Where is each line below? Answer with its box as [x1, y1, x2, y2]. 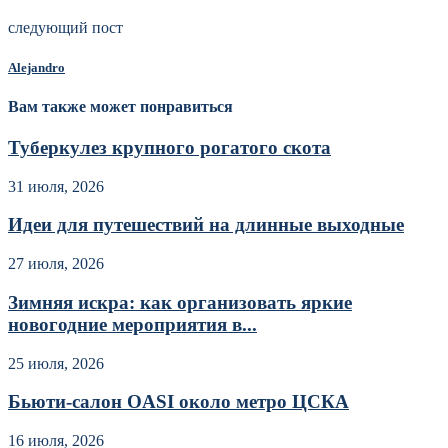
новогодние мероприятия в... [8, 313, 257, 335]
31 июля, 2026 [8, 177, 104, 195]
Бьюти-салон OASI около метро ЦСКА [8, 391, 349, 413]
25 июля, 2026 [8, 354, 104, 372]
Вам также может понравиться [8, 97, 233, 115]
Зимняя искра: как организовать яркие [8, 291, 352, 313]
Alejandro [8, 59, 65, 75]
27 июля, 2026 [8, 255, 104, 273]
